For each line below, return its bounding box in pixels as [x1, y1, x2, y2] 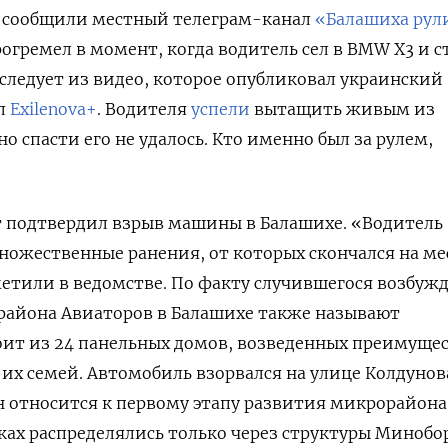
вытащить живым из [250, 98, 435, 119]
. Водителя [97, 98, 191, 119]
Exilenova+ [10, 98, 97, 119]
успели [191, 98, 250, 119]
